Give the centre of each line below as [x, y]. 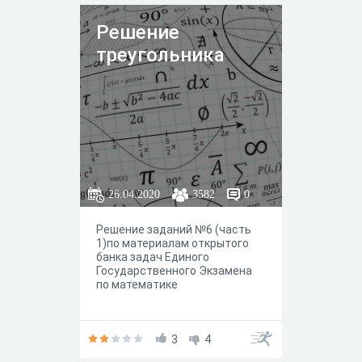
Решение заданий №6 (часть [174, 229]
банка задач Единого [153, 257]
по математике [137, 284]
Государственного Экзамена [174, 271]
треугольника [160, 55]
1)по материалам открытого [173, 243]
